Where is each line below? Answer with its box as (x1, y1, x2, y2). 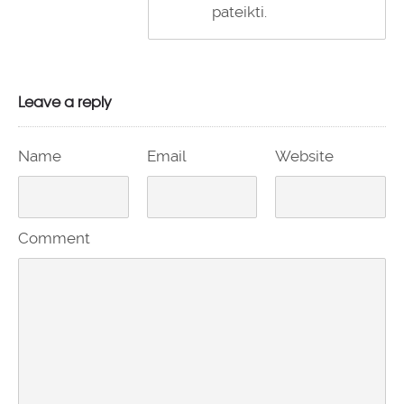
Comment (18, 229, 90, 248)
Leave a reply (18, 90, 112, 113)
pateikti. (212, 3, 267, 22)
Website (275, 147, 335, 166)
